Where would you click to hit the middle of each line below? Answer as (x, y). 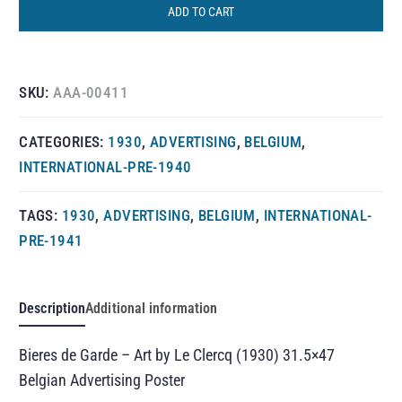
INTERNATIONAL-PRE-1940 (105, 166)
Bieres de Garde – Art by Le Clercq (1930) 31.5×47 (177, 354)
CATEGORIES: (64, 141)
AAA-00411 (91, 93)
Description (52, 308)
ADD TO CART (201, 12)
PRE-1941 (51, 241)
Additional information (152, 308)
